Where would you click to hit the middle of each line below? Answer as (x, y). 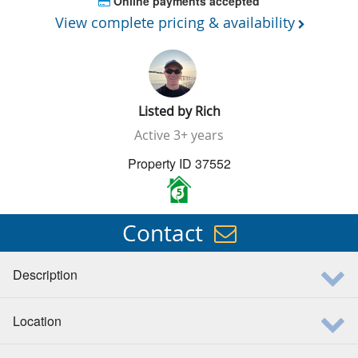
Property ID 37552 (179, 164)
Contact (162, 233)
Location (37, 321)
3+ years (199, 135)
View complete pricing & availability (175, 23)
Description (45, 275)
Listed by (166, 111)
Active (152, 135)
